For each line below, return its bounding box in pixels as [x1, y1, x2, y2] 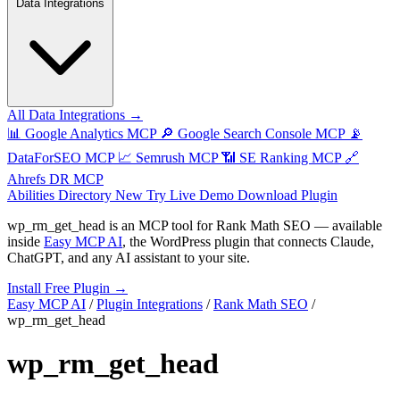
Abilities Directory [7, 187, 115, 203]
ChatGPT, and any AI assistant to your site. [7, 250, 250, 265]
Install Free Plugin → [7, 280, 128, 296]
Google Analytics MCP [25, 126, 156, 141]
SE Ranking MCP [239, 150, 341, 165]
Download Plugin [237, 187, 337, 203]
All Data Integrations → [7, 107, 143, 122]
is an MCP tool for [105, 218, 216, 233]
